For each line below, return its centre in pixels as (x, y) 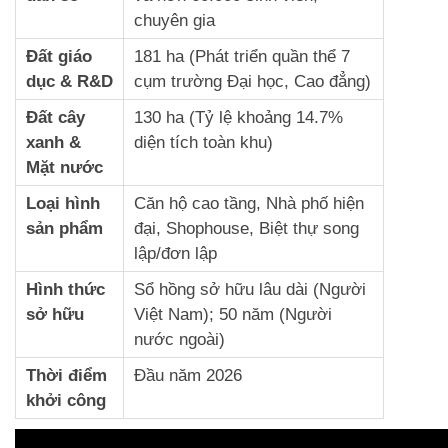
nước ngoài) (179, 339)
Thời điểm (66, 375)
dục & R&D (69, 81)
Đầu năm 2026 (188, 375)
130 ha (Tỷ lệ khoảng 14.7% (238, 117)
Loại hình (63, 203)
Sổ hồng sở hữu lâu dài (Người (250, 289)
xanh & (53, 142)
